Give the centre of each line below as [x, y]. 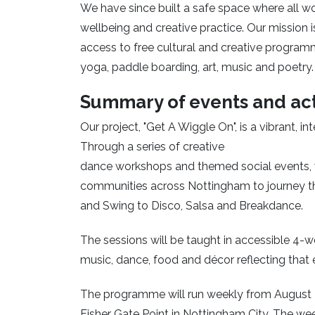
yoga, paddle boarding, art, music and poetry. [197, 67]
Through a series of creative [152, 147]
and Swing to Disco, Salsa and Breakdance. [192, 206]
